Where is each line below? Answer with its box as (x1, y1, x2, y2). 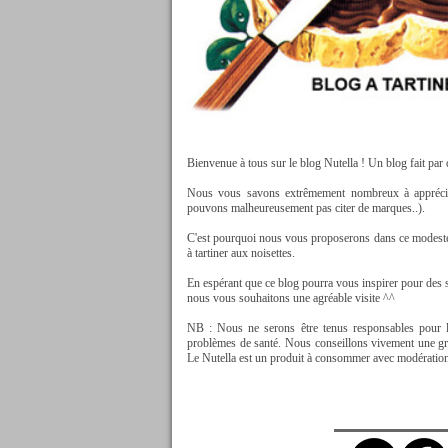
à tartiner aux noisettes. (187, 245, 295, 260)
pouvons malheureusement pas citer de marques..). (187, 200, 425, 215)
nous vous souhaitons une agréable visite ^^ (187, 290, 395, 305)
